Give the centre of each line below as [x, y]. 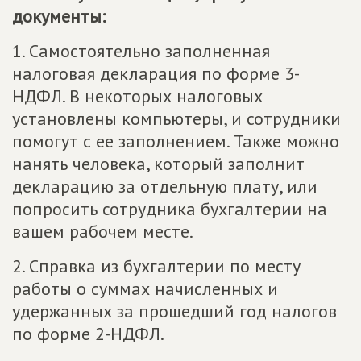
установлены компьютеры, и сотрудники [176, 118]
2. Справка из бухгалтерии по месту [156, 266]
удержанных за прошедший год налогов [174, 311]
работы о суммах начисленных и [145, 288]
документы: [59, 16]
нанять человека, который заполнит [158, 164]
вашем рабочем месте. [103, 231]
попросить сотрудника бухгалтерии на [170, 209]
